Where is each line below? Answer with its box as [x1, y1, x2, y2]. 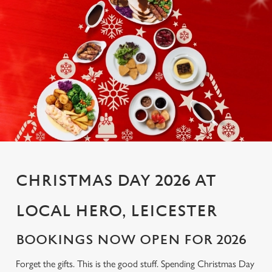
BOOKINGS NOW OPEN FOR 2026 [16, 233, 246, 248]
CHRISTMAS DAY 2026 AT [16, 172, 216, 190]
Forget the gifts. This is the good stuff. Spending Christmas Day [16, 258, 254, 270]
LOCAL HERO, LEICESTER [16, 202, 217, 220]
